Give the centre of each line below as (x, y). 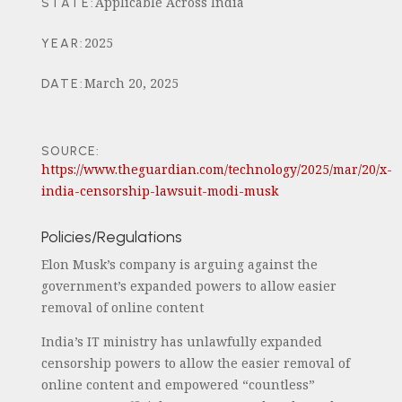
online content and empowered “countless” (178, 385)
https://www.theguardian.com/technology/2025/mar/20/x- (216, 169)
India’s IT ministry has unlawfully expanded (181, 341)
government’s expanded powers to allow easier (188, 286)
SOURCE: (70, 151)
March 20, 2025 (131, 83)
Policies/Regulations (111, 237)
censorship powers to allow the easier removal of (195, 363)
